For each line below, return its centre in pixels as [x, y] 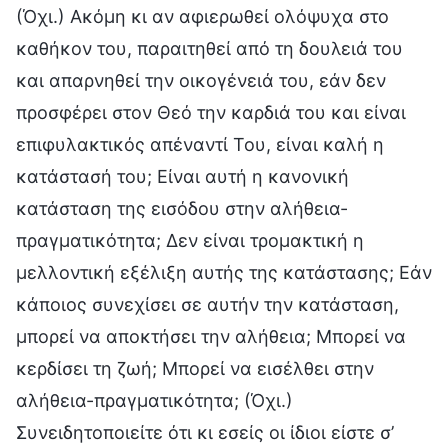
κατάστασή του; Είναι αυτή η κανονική [182, 176]
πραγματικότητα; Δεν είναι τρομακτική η [190, 240]
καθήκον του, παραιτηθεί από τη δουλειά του [209, 48]
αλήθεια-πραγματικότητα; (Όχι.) [154, 400]
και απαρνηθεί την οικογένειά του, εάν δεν [201, 80]
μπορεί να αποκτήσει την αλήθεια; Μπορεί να [211, 336]
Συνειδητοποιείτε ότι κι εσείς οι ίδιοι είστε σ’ [205, 432]
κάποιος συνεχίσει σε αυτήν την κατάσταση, [207, 304]
